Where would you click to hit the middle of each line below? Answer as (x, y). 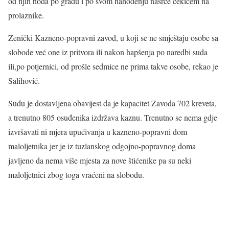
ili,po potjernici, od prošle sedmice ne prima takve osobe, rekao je (113, 66)
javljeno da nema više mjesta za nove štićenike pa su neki (100, 160)
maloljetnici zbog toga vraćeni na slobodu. (76, 175)
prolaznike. (26, 15)
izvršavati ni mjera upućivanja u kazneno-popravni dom (98, 132)
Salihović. (24, 81)
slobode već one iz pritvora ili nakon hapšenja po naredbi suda (108, 52)
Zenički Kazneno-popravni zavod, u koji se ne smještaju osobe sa (113, 38)
